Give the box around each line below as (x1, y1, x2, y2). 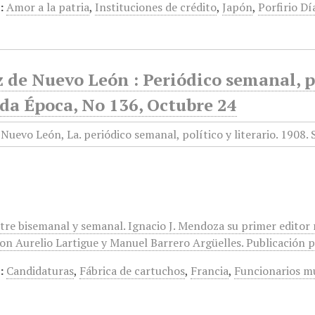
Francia (191, 263, 229, 278)
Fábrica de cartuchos (79, 263, 186, 278)
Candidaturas (6, 263, 75, 278)
